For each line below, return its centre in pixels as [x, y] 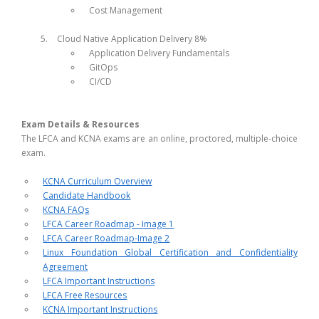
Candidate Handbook [87, 195]
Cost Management [126, 10]
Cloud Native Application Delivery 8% [132, 38]
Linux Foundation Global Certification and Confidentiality [170, 252]
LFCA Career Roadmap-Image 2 [106, 238]
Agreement [66, 266]
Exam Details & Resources [81, 124]
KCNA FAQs [66, 209]
